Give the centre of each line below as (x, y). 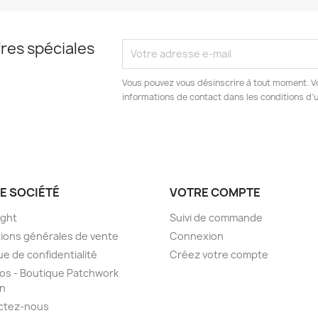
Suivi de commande (216, 217)
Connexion (197, 236)
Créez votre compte (219, 254)
